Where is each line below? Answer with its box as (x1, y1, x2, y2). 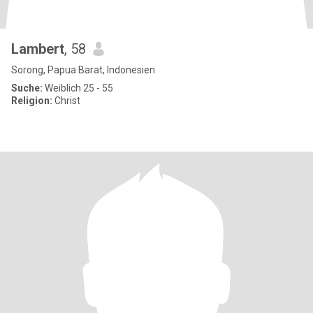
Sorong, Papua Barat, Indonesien (11, 64, 155, 75)
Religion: (11, 95, 52, 106)
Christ (52, 95, 80, 106)
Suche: (11, 82, 43, 94)
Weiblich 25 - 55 (43, 82, 113, 94)
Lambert (11, 41, 64, 57)
